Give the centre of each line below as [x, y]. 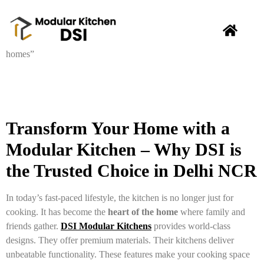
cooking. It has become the [57, 212]
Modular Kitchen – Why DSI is [124, 149]
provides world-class [191, 226]
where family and [212, 212]
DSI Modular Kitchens [106, 226]
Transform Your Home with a [118, 128]
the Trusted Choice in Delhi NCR [131, 171]
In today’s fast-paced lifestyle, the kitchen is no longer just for [120, 197]
